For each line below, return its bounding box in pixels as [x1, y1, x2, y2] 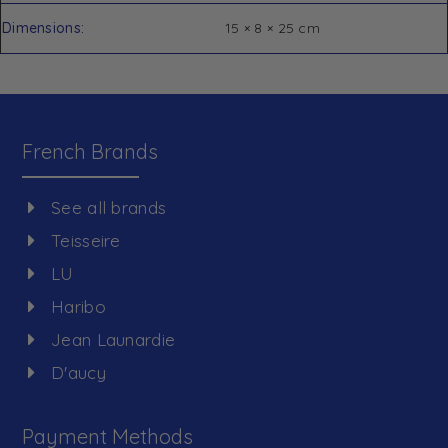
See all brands [51, 197, 167, 219]
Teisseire [51, 230, 121, 252]
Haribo [51, 296, 106, 318]
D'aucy [51, 362, 106, 384]
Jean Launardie [51, 329, 176, 351]
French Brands [22, 139, 159, 165]
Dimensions [2, 18, 81, 37]
